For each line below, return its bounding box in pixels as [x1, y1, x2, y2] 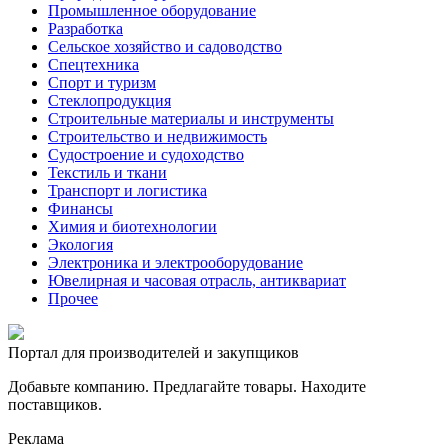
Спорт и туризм [48, 73, 156, 91]
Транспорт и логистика [48, 181, 207, 199]
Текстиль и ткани [48, 163, 167, 181]
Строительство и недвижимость [48, 127, 267, 145]
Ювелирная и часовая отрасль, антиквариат [48, 271, 346, 289]
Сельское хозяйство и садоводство [48, 37, 282, 55]
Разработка [48, 19, 123, 37]
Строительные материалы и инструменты [48, 109, 334, 127]
